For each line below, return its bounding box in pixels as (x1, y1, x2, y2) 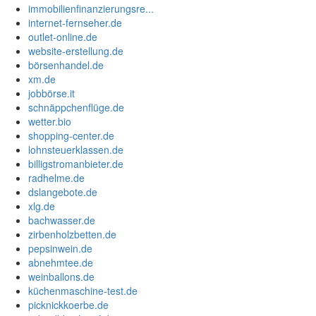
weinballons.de (28, 269, 95, 284)
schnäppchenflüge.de (28, 100, 124, 115)
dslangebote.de (28, 185, 97, 200)
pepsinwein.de (28, 241, 92, 256)
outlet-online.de (28, 30, 97, 44)
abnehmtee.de (28, 255, 93, 270)
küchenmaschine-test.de (28, 284, 138, 298)
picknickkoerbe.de (28, 298, 109, 312)
